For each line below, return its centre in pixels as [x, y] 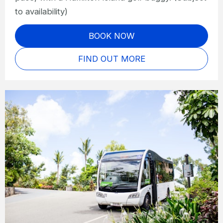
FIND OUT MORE [111, 58]
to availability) [41, 11]
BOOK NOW [111, 36]
